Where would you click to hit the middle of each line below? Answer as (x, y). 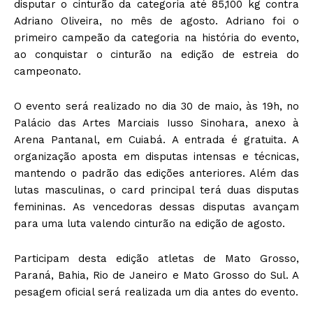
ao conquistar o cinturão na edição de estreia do (156, 54)
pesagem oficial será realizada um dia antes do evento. (156, 292)
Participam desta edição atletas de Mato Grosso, (156, 258)
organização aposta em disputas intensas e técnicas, (156, 156)
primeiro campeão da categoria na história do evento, (156, 37)
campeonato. (48, 71)
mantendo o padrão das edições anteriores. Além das (156, 173)
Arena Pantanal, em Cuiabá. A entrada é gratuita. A (156, 139)
